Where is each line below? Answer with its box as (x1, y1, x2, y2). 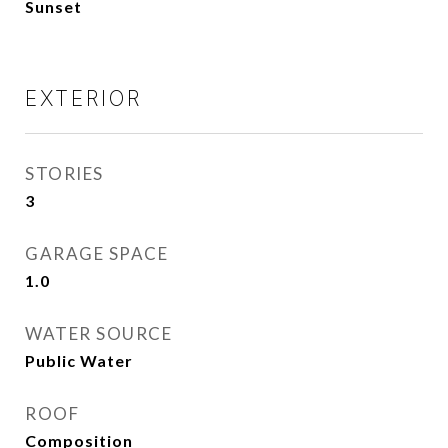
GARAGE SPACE (25, 243, 168, 264)
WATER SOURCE (25, 323, 172, 344)
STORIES (25, 163, 104, 184)
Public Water (25, 351, 133, 370)
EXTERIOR (25, 86, 142, 111)
